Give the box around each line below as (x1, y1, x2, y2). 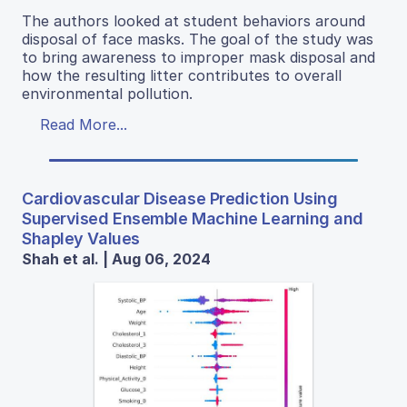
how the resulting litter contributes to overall (22, 65, 342, 84)
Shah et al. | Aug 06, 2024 (22, 249, 211, 268)
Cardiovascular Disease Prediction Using (22, 188, 338, 208)
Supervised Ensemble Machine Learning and (22, 208, 363, 228)
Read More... (40, 114, 127, 134)
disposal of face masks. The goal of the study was (22, 29, 373, 48)
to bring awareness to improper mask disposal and (22, 47, 375, 66)
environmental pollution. (22, 84, 193, 103)
